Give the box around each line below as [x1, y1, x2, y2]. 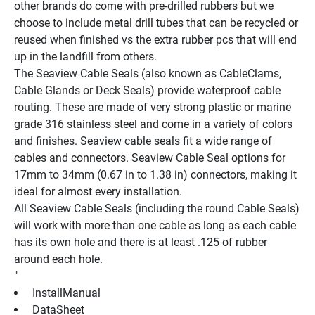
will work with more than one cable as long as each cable [14, 218, 296, 232]
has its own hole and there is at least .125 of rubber [14, 235, 267, 249]
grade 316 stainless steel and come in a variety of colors [14, 117, 292, 131]
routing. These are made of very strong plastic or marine [14, 100, 291, 114]
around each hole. [14, 252, 103, 266]
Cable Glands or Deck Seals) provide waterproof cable [14, 83, 281, 97]
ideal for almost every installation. [14, 184, 182, 198]
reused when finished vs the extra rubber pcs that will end [14, 32, 297, 46]
